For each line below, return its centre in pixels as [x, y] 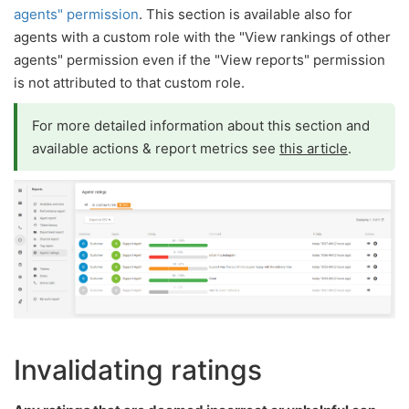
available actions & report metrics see [156, 148]
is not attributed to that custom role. [129, 82]
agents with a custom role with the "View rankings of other [202, 37]
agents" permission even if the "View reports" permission [199, 59]
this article [314, 148]
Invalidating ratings [138, 369]
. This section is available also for [246, 14]
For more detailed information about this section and [201, 125]
